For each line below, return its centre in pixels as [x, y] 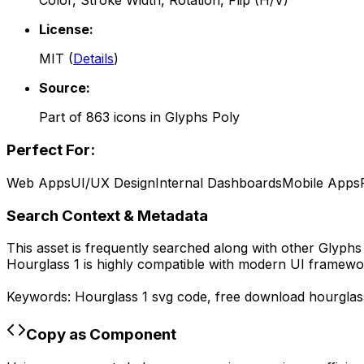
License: [66, 30]
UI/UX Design [113, 182]
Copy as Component [101, 334]
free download [262, 297]
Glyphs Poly [202, 117]
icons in [137, 117]
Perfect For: [51, 150]
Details [93, 59]
